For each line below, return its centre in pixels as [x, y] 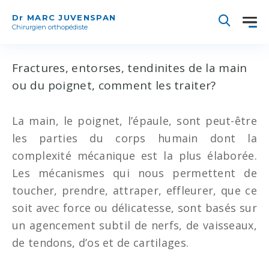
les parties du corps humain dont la [134, 138]
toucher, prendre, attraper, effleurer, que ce [134, 190]
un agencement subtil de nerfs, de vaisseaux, [134, 225]
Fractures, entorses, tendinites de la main [130, 68]
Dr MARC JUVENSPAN [64, 17]
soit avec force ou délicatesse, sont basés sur [134, 208]
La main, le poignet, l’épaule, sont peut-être [134, 121]
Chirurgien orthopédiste [50, 27]
